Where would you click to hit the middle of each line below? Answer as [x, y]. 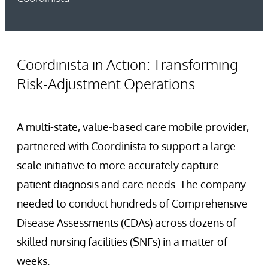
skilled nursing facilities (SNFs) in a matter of [122, 242]
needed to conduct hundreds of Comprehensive [132, 204]
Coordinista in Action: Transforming [127, 65]
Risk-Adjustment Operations [106, 84]
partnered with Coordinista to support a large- [128, 146]
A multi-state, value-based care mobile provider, [133, 127]
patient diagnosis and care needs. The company [131, 185]
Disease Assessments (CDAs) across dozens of [127, 223]
